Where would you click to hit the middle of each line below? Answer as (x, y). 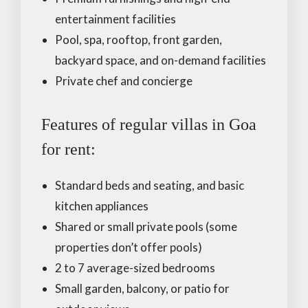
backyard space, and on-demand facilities (161, 60)
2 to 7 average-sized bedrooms (135, 267)
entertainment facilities (115, 19)
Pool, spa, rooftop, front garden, (139, 39)
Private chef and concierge (124, 80)
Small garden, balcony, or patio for (142, 288)
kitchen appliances (102, 206)
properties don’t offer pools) (129, 247)
